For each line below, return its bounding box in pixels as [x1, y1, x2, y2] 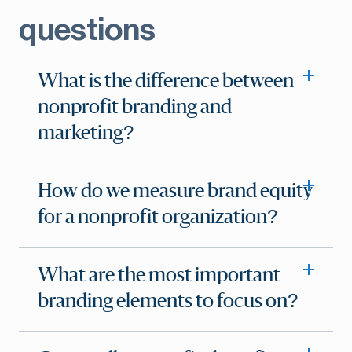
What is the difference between [38, 72, 294, 92]
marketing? [38, 124, 134, 144]
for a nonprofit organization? [38, 208, 277, 228]
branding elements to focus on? [38, 292, 298, 312]
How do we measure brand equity [38, 182, 313, 202]
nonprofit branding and [38, 98, 232, 118]
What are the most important [38, 266, 280, 286]
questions [19, 14, 156, 46]
